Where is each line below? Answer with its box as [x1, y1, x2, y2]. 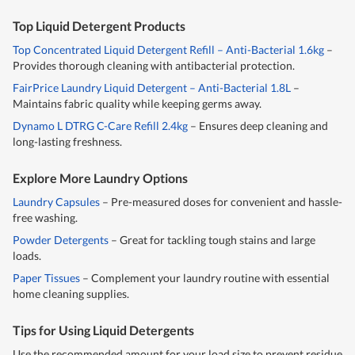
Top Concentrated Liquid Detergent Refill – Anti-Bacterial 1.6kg [13, 43, 324, 57]
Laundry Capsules [13, 195, 100, 209]
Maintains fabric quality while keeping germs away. [13, 97, 261, 111]
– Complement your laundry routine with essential [80, 271, 330, 285]
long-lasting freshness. [13, 135, 122, 149]
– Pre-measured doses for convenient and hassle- [100, 195, 342, 209]
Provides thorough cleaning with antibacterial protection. [13, 59, 295, 73]
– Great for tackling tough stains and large [109, 233, 315, 247]
